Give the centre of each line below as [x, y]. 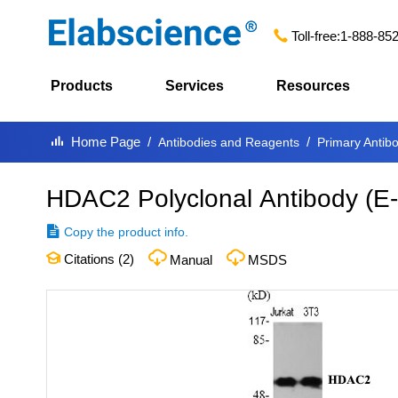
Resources [313, 86]
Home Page [106, 142]
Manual [191, 260]
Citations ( [92, 259]
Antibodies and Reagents [229, 142]
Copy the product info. [126, 232]
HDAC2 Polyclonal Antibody [202, 199]
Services [195, 86]
